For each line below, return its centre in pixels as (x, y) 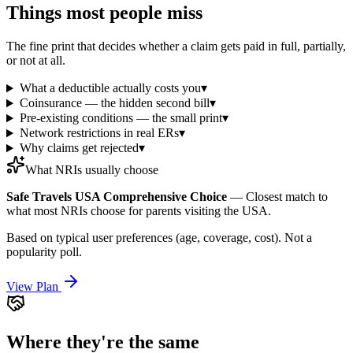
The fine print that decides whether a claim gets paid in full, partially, (176, 46)
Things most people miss (104, 13)
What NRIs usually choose (92, 170)
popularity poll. (44, 252)
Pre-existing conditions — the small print (121, 118)
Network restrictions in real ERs (99, 133)
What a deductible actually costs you (110, 88)
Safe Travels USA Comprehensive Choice (117, 197)
